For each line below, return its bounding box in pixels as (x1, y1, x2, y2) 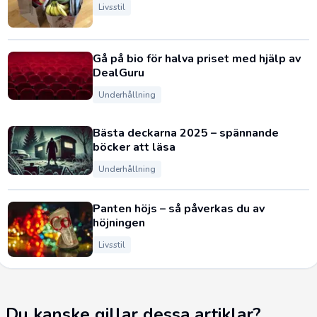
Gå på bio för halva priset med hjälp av (93, 51, 301, 67)
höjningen (93, 215, 145, 231)
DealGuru (93, 65, 144, 81)
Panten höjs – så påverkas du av (93, 201, 265, 217)
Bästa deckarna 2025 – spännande (93, 125, 279, 142)
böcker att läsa (93, 139, 175, 156)
